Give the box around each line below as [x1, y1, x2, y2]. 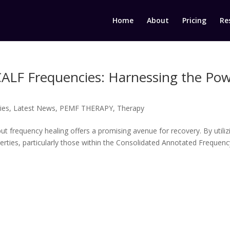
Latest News [13, 103, 56, 113]
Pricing [182, 15, 206, 25]
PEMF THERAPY [60, 103, 113, 113]
